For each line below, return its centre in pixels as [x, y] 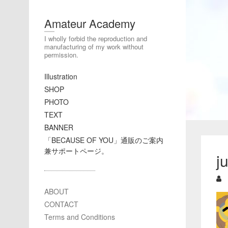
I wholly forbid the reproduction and [96, 38]
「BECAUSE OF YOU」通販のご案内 [104, 140]
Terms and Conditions [80, 217]
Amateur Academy [90, 23]
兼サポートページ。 [76, 151]
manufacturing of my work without [94, 47]
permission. [61, 55]
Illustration [61, 76]
